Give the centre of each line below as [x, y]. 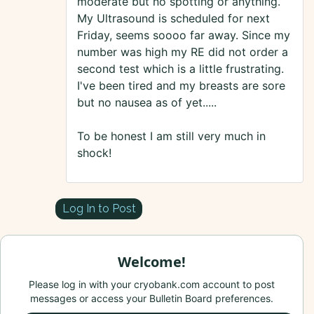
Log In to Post [99, 208]
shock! [94, 153]
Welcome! [152, 262]
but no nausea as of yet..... [147, 103]
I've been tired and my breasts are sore [181, 86]
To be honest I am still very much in [171, 136]
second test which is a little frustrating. [180, 69]
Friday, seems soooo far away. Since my [184, 35]
